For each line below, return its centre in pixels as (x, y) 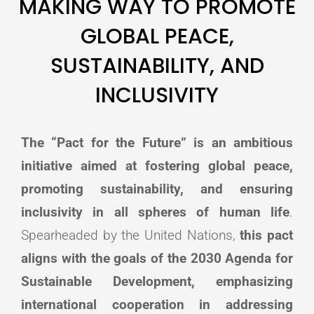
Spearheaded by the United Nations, (131, 235)
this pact (267, 235)
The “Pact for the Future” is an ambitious (157, 143)
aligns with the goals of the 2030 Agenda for (157, 259)
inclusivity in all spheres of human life (155, 212)
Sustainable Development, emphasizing (157, 282)
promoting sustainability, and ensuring (157, 189)
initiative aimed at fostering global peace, (157, 166)
